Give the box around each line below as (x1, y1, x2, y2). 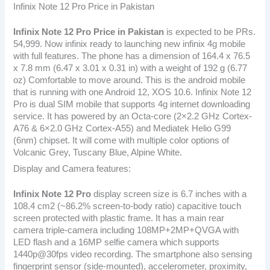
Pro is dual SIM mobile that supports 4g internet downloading (13, 99, 251, 109)
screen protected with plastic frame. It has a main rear (13, 213, 225, 223)
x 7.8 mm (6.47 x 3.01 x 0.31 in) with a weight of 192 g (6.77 (13, 63, 248, 73)
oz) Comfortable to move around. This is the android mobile (13, 75, 246, 85)
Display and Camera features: (13, 163, 131, 174)
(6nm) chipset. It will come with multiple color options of (13, 135, 230, 145)
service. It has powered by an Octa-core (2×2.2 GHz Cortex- (13, 111, 253, 121)
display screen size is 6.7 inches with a (91, 189, 247, 199)
